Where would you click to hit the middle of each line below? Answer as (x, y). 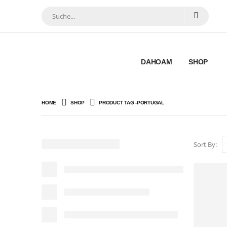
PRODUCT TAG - (118, 103)
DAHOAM (157, 62)
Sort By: (205, 144)
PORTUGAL (150, 103)
